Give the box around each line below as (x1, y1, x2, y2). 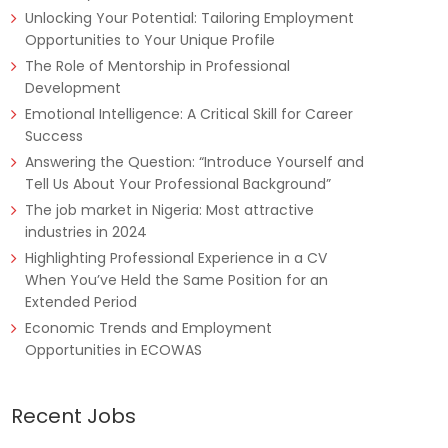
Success (25, 126, 83, 146)
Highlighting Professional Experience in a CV (25, 248, 327, 268)
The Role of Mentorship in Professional (25, 56, 290, 76)
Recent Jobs (11, 402, 136, 430)
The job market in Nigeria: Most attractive (25, 200, 314, 220)
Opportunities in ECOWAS (25, 340, 202, 360)
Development (25, 78, 121, 98)
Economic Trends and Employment (25, 318, 272, 338)
